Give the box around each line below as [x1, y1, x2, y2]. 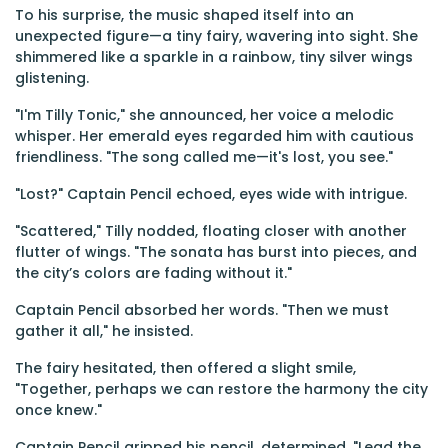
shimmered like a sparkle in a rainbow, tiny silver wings [15, 47, 413, 67]
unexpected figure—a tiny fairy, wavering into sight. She [15, 26, 418, 46]
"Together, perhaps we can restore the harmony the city [15, 379, 428, 399]
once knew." [15, 400, 102, 420]
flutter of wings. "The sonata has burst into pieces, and [15, 242, 417, 262]
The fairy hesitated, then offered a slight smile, [15, 358, 356, 378]
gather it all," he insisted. [15, 321, 193, 341]
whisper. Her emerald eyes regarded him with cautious [15, 126, 414, 146]
